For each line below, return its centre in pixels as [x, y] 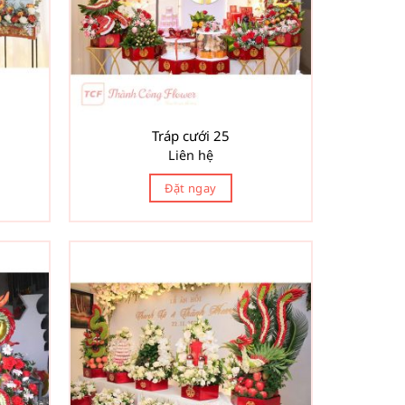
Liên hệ [191, 155]
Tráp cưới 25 [191, 136]
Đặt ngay [191, 188]
